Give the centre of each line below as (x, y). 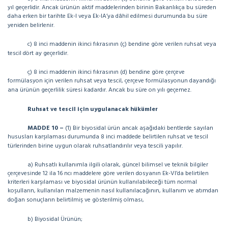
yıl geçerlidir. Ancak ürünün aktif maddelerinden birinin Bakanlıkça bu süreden (112, 8)
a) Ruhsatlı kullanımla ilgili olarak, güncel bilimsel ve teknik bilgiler (118, 165)
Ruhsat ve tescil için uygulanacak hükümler (93, 109)
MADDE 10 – (46, 128)
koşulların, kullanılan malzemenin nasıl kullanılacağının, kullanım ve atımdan (113, 191)
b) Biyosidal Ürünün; (55, 219)
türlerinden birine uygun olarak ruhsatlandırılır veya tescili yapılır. (95, 146)
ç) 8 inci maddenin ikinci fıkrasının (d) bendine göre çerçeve (106, 72)
